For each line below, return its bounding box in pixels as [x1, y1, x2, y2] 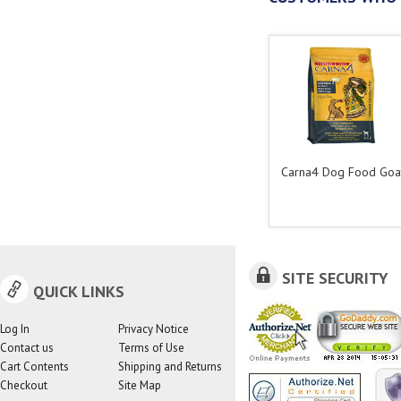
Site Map [117, 378, 161, 393]
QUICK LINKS [33, 281, 124, 302]
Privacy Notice [117, 321, 189, 337]
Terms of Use [117, 340, 184, 355]
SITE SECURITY [282, 268, 388, 288]
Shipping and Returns [117, 359, 222, 374]
